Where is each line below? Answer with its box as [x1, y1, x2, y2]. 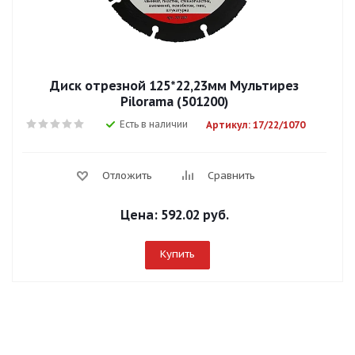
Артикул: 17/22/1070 [205, 119, 305, 131]
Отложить [101, 169, 152, 182]
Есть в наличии [119, 118, 188, 130]
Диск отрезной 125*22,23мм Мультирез [50, 78, 299, 94]
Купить [160, 247, 195, 261]
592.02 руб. [161, 207, 229, 223]
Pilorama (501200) [120, 94, 228, 109]
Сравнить [207, 169, 255, 182]
